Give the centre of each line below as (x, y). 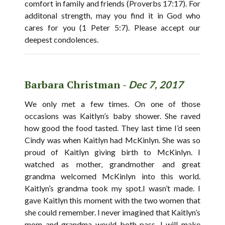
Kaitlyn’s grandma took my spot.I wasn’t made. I (113, 188)
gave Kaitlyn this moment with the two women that (113, 200)
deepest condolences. (62, 40)
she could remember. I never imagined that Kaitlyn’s (113, 212)
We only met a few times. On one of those (113, 104)
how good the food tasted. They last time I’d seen (113, 128)
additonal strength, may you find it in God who (113, 16)
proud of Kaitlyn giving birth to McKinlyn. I (113, 152)
